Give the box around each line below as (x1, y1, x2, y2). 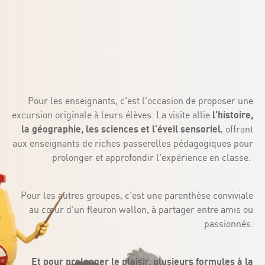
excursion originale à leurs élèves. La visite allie (12, 109, 212, 121)
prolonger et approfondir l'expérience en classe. (52, 151, 253, 163)
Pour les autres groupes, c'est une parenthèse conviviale (21, 189, 253, 201)
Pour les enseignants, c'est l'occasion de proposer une (28, 95, 253, 106)
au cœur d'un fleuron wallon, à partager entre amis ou (29, 203, 253, 215)
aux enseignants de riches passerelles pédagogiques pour (12, 137, 253, 149)
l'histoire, (212, 109, 253, 121)
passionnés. (204, 218, 253, 230)
